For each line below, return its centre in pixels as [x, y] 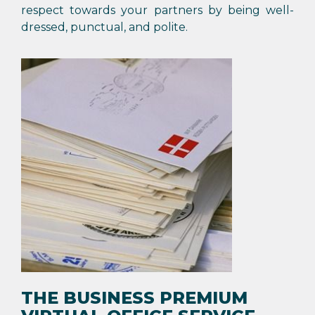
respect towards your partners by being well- [157, 10]
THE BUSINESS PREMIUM [134, 298]
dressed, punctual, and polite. [104, 27]
